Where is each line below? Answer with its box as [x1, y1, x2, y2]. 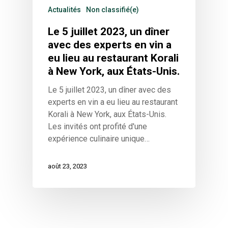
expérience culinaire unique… [48, 133, 150, 144]
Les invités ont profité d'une [48, 121, 147, 131]
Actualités [48, 5, 81, 14]
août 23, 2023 [48, 162, 87, 170]
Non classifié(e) [86, 5, 139, 14]
